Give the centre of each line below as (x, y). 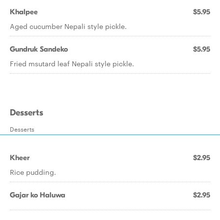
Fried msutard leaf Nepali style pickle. (72, 63)
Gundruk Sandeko (39, 49)
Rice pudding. (33, 172)
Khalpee (24, 12)
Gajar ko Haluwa (38, 195)
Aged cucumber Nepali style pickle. (68, 26)
